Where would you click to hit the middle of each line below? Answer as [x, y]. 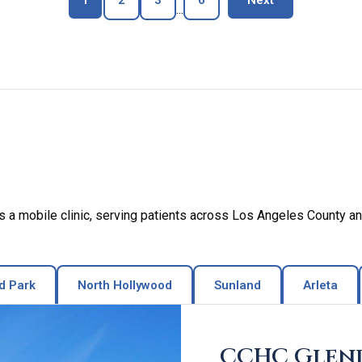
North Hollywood [125, 285]
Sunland [238, 285]
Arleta [320, 285]
